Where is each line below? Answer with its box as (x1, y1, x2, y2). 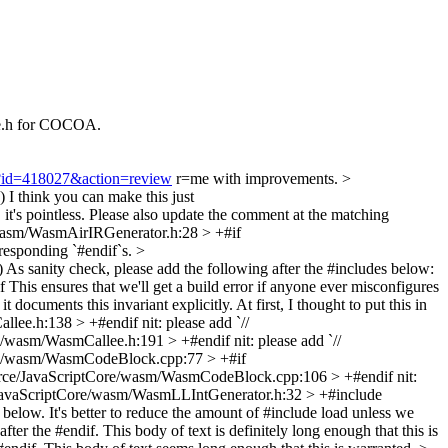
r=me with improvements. (172, 170, 342, 187)
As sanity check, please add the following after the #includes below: (3, 260, 434, 277)
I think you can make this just (5, 188, 194, 205)
